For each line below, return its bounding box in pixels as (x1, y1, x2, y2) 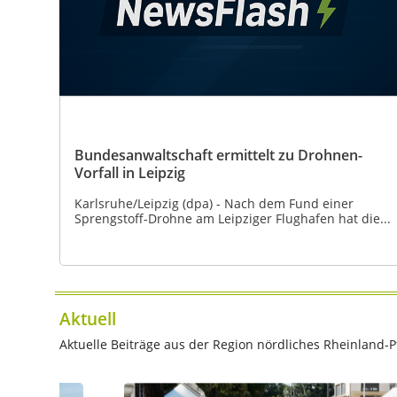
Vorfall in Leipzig (74, 162, 185, 183)
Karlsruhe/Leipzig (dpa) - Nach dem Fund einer (74, 194, 354, 212)
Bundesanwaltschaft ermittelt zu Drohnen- (74, 144, 362, 165)
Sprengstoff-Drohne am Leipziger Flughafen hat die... (74, 209, 391, 227)
